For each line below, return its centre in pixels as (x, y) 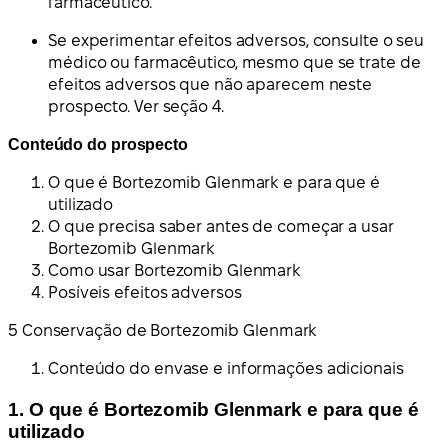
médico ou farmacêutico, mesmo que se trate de (234, 63)
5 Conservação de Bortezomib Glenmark (163, 331)
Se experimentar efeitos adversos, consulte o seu (236, 41)
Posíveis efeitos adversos (145, 293)
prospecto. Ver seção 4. (136, 107)
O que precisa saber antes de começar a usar (221, 227)
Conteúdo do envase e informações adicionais (226, 369)
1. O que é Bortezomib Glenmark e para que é (213, 409)
